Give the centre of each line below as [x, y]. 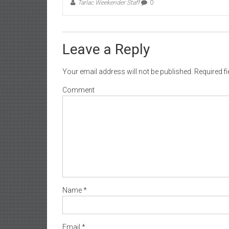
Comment [78, 90]
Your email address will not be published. [128, 72]
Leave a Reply [106, 49]
